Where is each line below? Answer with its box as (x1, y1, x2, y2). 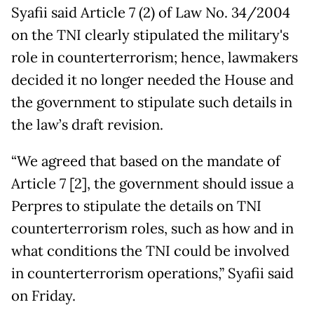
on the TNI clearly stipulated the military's (11, 25, 289, 44)
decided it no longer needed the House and (11, 70, 294, 89)
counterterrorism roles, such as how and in (11, 219, 294, 238)
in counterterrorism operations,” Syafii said (11, 264, 294, 282)
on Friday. (11, 286, 76, 305)
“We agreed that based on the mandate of (11, 151, 280, 170)
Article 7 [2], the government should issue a (11, 174, 294, 193)
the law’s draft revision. (11, 115, 163, 134)
